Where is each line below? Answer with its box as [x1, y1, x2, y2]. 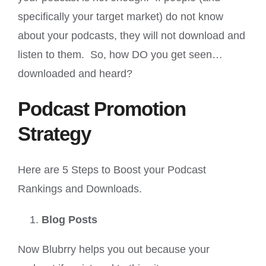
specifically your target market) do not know [18, 10, 223, 23]
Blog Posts [42, 213, 97, 226]
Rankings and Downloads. [18, 182, 142, 195]
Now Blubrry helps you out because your [18, 243, 210, 255]
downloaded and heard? [18, 67, 132, 80]
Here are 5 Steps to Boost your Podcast [18, 163, 206, 176]
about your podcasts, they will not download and [18, 29, 245, 42]
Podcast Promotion [18, 97, 186, 120]
